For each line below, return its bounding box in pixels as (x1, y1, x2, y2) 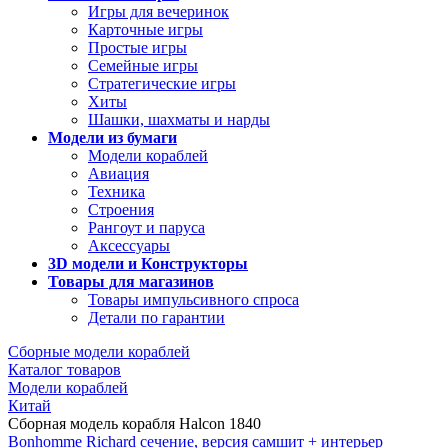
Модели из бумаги (48, 129, 177, 146)
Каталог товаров (8, 361, 121, 378)
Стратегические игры (88, 75, 236, 92)
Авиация (88, 165, 149, 182)
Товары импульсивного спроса (88, 291, 299, 308)
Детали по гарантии (88, 309, 225, 326)
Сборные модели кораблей (8, 343, 190, 360)
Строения (88, 201, 154, 218)
